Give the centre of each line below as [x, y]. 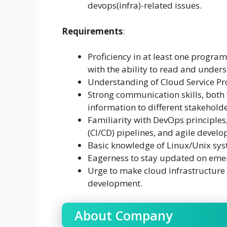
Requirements [92, 31]
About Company [123, 215]
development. [115, 183]
